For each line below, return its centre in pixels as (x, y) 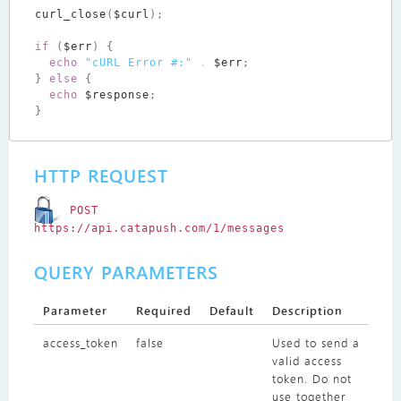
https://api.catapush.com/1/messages (159, 228)
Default (231, 310)
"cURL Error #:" (138, 62)
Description (307, 310)
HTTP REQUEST (101, 175)
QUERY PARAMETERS (126, 272)
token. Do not (311, 378)
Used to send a (316, 342)
